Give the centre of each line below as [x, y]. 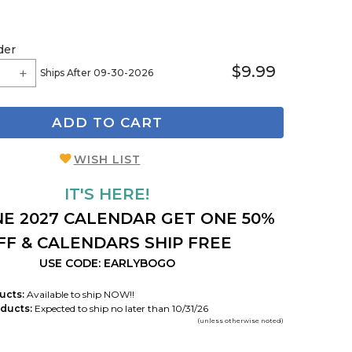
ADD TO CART [107, 123]
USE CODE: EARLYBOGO [107, 263]
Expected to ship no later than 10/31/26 [120, 308]
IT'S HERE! [107, 194]
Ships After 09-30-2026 [97, 73]
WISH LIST [107, 159]
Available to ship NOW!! [79, 294]
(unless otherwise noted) [240, 320]
